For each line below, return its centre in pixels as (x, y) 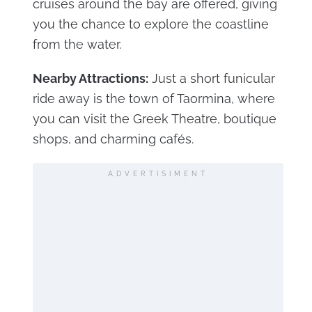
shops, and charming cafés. (113, 139)
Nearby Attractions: (90, 78)
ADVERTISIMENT (158, 173)
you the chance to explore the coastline (150, 24)
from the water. (77, 44)
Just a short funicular (211, 78)
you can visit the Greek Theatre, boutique (154, 118)
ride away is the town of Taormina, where (154, 98)
